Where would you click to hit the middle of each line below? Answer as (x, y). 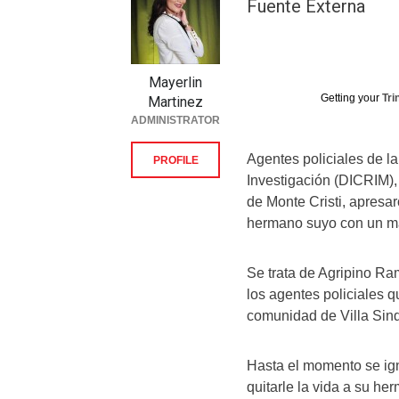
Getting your (351, 98)
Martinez (175, 102)
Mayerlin (175, 82)
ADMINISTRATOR (175, 120)
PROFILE (175, 160)
